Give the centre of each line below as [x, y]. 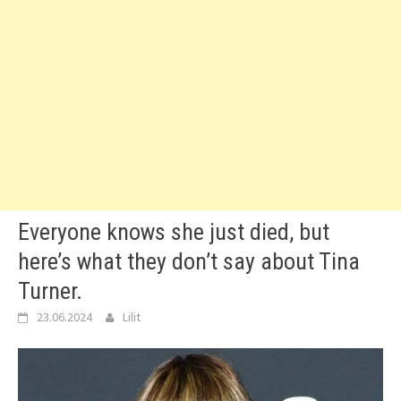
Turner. [50, 291]
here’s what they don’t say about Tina [189, 261]
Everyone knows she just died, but [174, 232]
